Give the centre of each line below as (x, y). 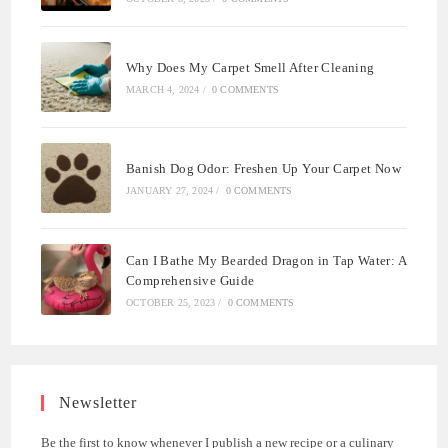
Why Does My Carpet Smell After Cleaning (250, 68)
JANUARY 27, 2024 (170, 191)
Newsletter (98, 402)
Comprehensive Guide (190, 280)
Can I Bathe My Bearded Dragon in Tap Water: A (266, 260)
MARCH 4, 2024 (163, 90)
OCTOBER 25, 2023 (171, 302)
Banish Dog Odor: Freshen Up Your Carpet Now (264, 169)
